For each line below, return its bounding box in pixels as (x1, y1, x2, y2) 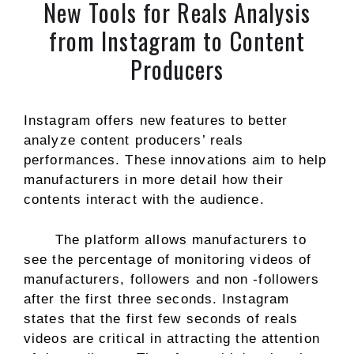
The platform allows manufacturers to (55, 232, 307, 247)
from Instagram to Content (48, 23, 306, 58)
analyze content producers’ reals (24, 133, 244, 148)
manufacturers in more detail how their (24, 172, 284, 187)
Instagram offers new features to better (24, 113, 288, 128)
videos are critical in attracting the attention (24, 330, 320, 346)
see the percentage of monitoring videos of (24, 251, 312, 267)
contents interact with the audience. (24, 192, 265, 207)
